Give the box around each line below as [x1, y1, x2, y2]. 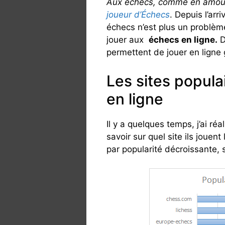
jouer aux [106, 35, 149, 45]
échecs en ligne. [149, 35, 217, 45]
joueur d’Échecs [106, 10, 170, 20]
